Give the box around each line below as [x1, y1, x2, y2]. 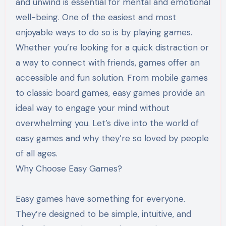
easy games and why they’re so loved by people [15, 132, 209, 144]
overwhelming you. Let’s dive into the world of [15, 117, 199, 129]
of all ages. [15, 147, 58, 159]
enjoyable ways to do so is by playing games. [15, 26, 192, 38]
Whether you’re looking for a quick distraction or [15, 41, 209, 53]
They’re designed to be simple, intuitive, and [15, 208, 191, 219]
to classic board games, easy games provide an [15, 87, 205, 98]
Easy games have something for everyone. [15, 193, 185, 204]
